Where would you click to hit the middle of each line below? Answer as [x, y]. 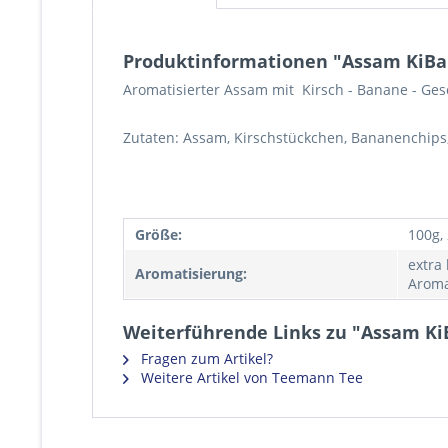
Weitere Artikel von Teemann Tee [250, 377]
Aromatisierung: [191, 273]
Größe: [158, 234]
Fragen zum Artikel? [205, 358]
